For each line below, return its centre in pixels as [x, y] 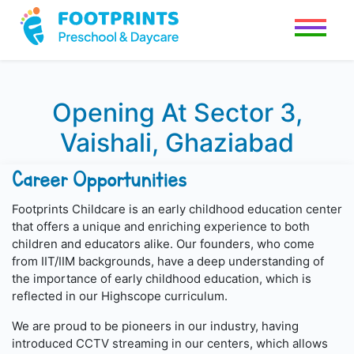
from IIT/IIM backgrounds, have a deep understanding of [168, 262]
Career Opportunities [99, 180]
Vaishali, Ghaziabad [177, 143]
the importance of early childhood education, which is [162, 279]
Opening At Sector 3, [177, 113]
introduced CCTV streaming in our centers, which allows [170, 344]
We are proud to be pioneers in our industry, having [155, 326]
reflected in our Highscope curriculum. [120, 296]
